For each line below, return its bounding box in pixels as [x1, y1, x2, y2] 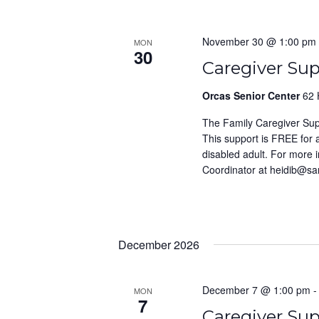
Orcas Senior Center [202, 88, 303, 103]
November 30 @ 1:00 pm [202, 33, 316, 48]
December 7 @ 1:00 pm [202, 282, 310, 297]
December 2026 [118, 236, 199, 253]
